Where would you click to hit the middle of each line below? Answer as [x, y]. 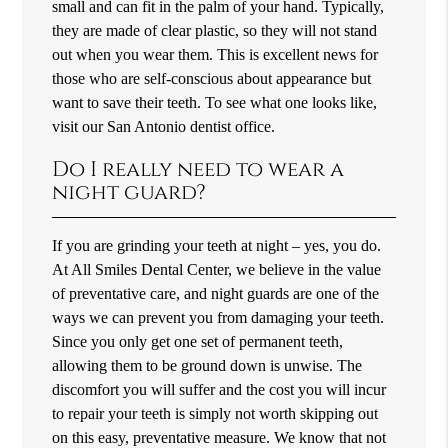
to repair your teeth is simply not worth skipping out [215, 413]
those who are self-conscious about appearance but [212, 78]
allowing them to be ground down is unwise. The [207, 365]
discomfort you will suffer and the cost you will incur [219, 389]
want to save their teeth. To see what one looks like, [215, 102]
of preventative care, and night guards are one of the [216, 293]
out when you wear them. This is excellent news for [215, 54]
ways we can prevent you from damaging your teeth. [218, 317]
